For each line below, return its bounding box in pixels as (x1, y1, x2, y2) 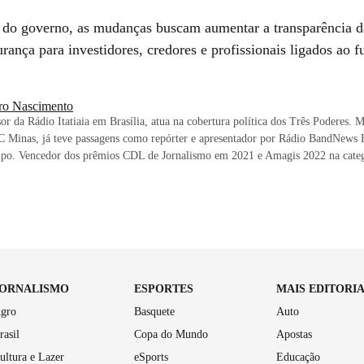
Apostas (275, 327, 312, 340)
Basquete (134, 305, 175, 318)
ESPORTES (134, 282, 194, 295)
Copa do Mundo (134, 327, 209, 340)
